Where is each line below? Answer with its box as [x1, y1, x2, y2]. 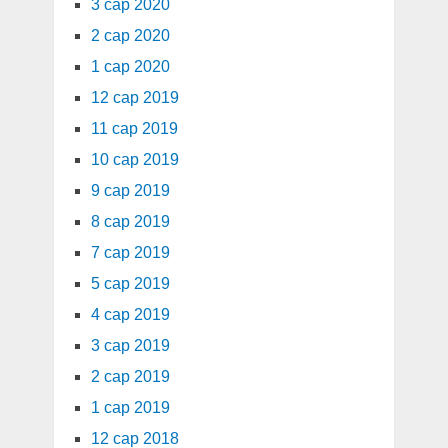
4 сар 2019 [90, 306, 170, 324]
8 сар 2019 [90, 213, 170, 231]
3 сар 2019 [90, 337, 170, 355]
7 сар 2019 [90, 244, 170, 262]
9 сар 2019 [90, 182, 170, 200]
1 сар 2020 [90, 58, 170, 76]
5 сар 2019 [90, 275, 170, 293]
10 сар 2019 [90, 151, 179, 169]
